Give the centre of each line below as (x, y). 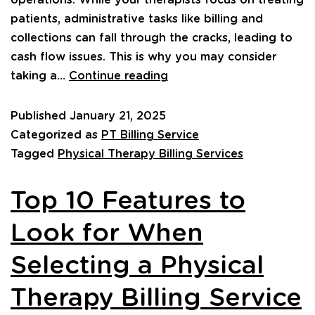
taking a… (40, 76)
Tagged (34, 154)
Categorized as (56, 135)
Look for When (107, 234)
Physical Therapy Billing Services (150, 154)
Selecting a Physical (137, 266)
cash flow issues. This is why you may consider (143, 57)
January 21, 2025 (118, 116)
